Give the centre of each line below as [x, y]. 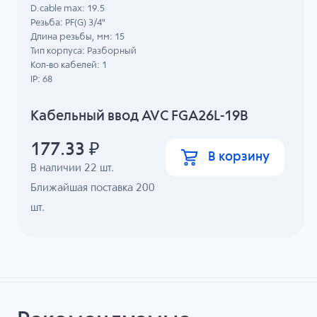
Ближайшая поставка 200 [93, 188]
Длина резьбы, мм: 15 [78, 38]
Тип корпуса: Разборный [84, 52]
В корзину [238, 157]
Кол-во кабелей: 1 [69, 66]
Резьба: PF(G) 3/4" [68, 23]
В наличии [58, 168]
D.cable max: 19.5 [68, 9]
